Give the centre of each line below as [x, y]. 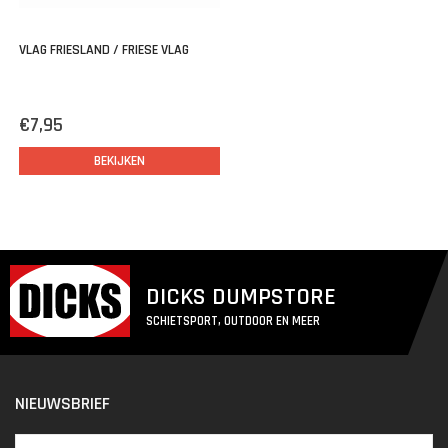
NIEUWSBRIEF [62, 403]
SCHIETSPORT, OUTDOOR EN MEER [233, 320]
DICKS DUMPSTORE [241, 296]
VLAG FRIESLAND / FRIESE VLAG [104, 50]
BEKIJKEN [119, 161]
